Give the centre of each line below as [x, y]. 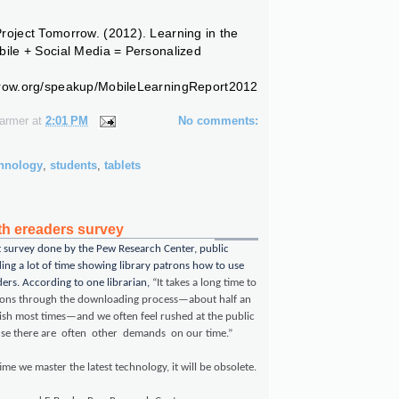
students [73, 165]
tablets [122, 165]
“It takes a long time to [204, 282]
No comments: [218, 121]
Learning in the [194, 33]
